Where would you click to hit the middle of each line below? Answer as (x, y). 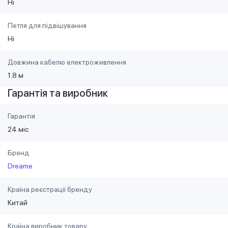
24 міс (18, 130)
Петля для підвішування (47, 26)
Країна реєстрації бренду (50, 190)
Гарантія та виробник (58, 93)
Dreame (20, 166)
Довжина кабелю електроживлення (67, 62)
